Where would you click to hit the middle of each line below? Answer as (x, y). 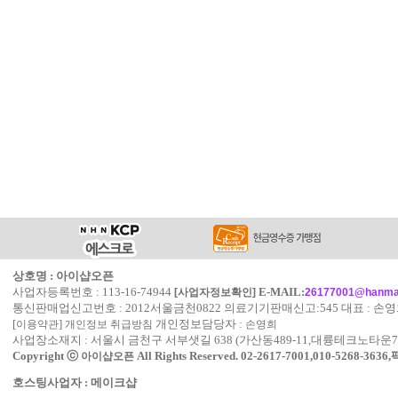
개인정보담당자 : (199, 324)
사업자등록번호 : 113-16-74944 (93, 292)
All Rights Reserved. (186, 356)
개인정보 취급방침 (108, 324)
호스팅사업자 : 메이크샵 (74, 382)
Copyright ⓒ (46, 356)
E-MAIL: (281, 292)
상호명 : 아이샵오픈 (63, 276)
